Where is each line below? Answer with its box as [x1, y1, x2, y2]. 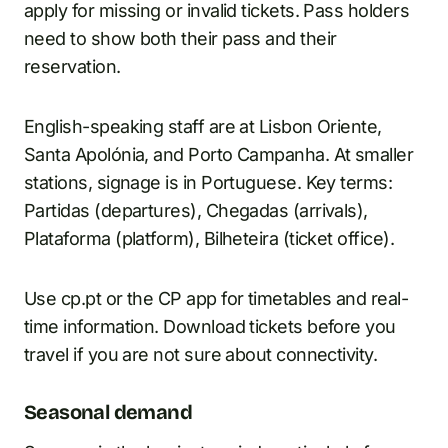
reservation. [24, 55, 121, 77]
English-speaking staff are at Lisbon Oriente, [24, 115, 382, 137]
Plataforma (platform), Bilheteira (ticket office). [24, 227, 394, 249]
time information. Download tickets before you [24, 315, 396, 337]
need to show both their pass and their [24, 27, 337, 49]
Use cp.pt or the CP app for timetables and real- [24, 287, 409, 309]
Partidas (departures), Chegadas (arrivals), [24, 199, 368, 221]
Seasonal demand [24, 399, 192, 424]
